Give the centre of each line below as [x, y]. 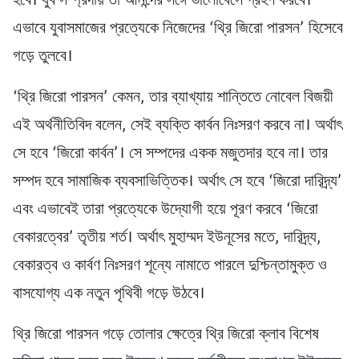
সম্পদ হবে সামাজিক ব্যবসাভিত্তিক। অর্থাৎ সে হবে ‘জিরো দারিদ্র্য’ [177, 182]
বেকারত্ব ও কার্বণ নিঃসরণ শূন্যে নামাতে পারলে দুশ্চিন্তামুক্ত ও [170, 266]
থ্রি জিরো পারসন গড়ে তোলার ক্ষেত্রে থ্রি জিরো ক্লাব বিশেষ [166, 335]
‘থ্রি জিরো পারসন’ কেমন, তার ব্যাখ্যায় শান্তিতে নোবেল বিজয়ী [173, 98]
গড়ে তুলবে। [43, 57]
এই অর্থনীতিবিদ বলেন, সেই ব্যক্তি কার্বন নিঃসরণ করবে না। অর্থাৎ [177, 126]
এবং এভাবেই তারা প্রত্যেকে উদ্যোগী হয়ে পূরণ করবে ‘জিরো [165, 210]
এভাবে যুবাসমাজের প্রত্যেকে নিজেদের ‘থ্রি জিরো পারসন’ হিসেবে [178, 29]
